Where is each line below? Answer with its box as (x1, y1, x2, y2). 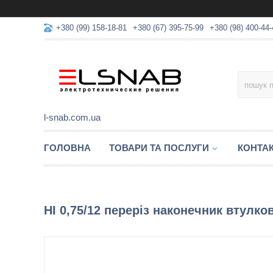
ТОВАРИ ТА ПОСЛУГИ (109, 143, 209, 153)
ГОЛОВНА (44, 143, 91, 153)
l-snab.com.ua (44, 112, 101, 122)
